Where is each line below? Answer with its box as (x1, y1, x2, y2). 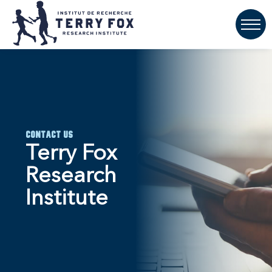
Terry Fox (25, 143, 117, 165)
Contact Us (25, 130, 73, 140)
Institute (25, 188, 108, 210)
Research (25, 165, 117, 188)
